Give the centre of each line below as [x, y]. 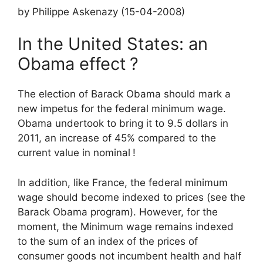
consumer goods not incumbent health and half [129, 256]
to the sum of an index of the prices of [108, 241]
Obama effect [72, 64]
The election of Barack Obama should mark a [124, 94]
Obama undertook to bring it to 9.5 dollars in [123, 123]
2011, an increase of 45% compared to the [117, 138]
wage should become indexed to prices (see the [131, 197]
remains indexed [193, 226]
